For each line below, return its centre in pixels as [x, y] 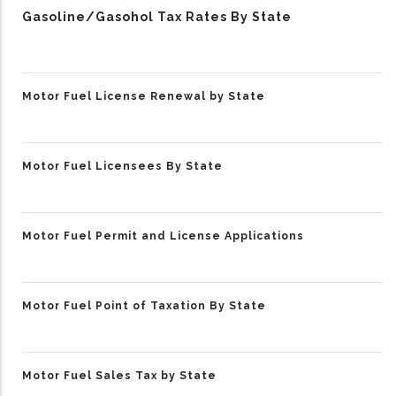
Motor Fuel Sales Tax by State [119, 375]
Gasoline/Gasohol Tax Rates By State [157, 16]
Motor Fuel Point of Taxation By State [144, 305]
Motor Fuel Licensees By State [122, 166]
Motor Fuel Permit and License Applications [163, 236]
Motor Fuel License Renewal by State [144, 96]
